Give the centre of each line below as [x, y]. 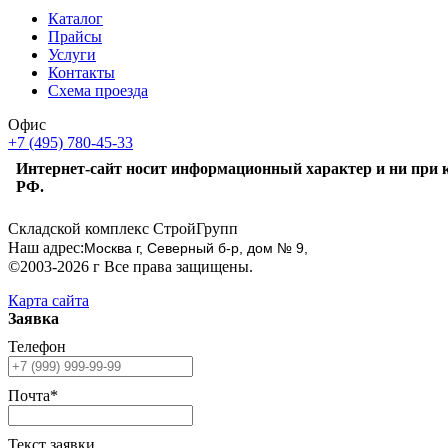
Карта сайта [48, 300]
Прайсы [75, 36]
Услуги [72, 54]
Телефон [37, 346]
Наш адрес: [46, 247]
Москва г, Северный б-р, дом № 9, [196, 247]
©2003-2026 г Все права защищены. [130, 266]
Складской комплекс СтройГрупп [123, 228]
